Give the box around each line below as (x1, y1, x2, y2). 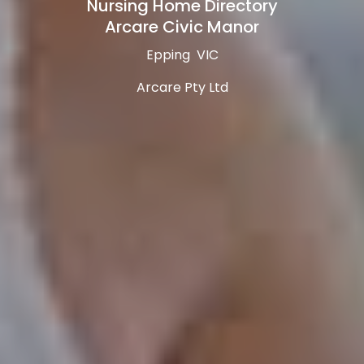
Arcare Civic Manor (105, 15, 259, 39)
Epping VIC (145, 45, 219, 65)
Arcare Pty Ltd (136, 78, 228, 97)
